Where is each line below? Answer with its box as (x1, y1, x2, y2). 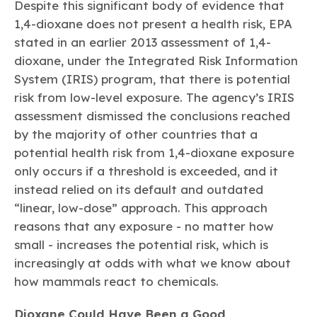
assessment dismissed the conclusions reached (14, 108, 290, 124)
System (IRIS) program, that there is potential (14, 71, 290, 87)
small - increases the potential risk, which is (14, 237, 268, 253)
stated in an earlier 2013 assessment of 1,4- (14, 35, 271, 50)
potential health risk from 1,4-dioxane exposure (14, 145, 294, 161)
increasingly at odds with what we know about (14, 255, 291, 271)
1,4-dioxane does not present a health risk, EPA (14, 16, 292, 32)
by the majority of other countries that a (14, 127, 258, 142)
